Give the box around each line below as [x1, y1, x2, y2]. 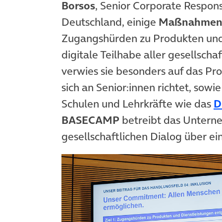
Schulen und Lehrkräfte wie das [61, 96, 214, 111]
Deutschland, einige [61, 14, 159, 30]
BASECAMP [61, 112, 119, 128]
